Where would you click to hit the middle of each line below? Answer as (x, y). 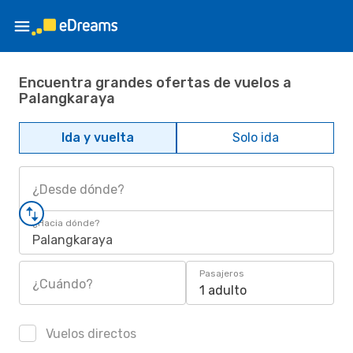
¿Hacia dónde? (66, 223)
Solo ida (255, 137)
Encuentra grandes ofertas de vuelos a (155, 82)
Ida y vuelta (98, 137)
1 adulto (223, 290)
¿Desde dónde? (78, 190)
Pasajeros (222, 273)
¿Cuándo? (63, 284)
